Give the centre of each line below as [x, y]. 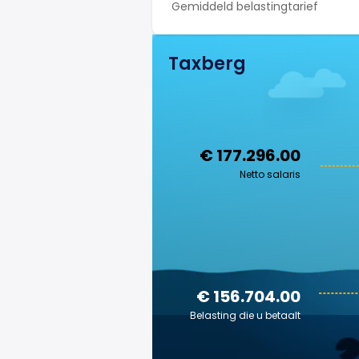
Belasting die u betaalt [245, 315]
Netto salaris [270, 174]
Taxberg [207, 64]
